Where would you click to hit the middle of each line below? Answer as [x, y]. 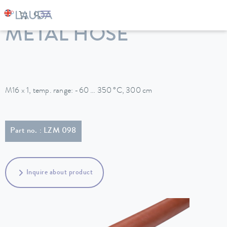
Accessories [189, 22]
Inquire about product [59, 173]
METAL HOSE [67, 36]
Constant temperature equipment [106, 22]
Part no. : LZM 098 [43, 131]
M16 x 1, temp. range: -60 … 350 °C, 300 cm [79, 91]
